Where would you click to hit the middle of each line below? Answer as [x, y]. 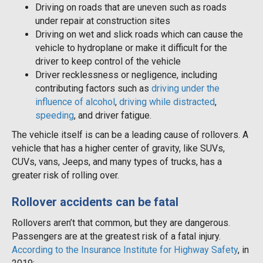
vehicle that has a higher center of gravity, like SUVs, [118, 148]
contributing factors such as [93, 88]
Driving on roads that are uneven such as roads [131, 7]
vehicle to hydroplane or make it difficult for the [131, 48]
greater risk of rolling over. [65, 175]
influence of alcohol [75, 102]
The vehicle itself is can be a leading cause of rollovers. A [130, 134]
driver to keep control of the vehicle [108, 61]
